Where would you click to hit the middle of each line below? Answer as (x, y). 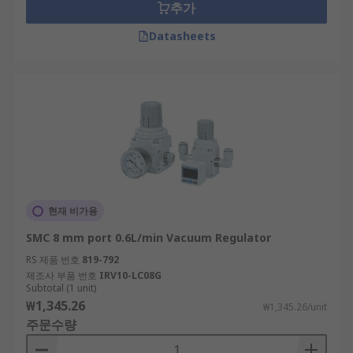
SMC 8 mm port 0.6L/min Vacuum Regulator (149, 238)
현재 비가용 (73, 211)
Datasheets (182, 36)
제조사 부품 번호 (61, 275)
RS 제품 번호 (53, 260)
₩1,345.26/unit (295, 307)
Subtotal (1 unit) (61, 288)
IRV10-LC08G (130, 275)
